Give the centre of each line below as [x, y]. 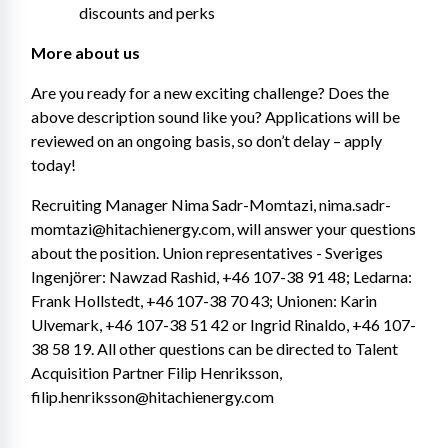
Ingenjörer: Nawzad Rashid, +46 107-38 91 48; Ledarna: [221, 276]
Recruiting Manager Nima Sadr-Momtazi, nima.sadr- [211, 204]
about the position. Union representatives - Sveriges [207, 252]
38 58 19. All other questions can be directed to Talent [214, 348]
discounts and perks [147, 12]
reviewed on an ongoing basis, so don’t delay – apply [206, 140]
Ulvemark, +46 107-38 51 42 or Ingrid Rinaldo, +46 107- [223, 324]
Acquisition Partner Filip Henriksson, [156, 372]
